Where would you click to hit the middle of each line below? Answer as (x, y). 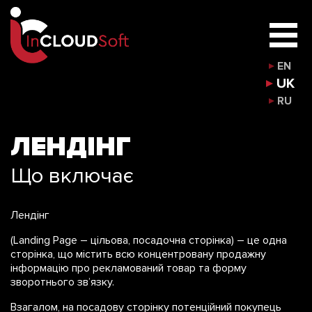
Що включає (72, 176)
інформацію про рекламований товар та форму (128, 268)
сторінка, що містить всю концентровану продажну (138, 255)
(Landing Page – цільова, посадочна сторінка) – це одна (149, 241)
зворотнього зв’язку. (62, 282)
